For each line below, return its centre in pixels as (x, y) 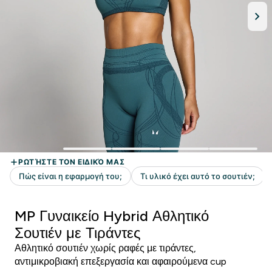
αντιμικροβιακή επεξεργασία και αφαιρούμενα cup (121, 261)
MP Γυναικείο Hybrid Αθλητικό (112, 216)
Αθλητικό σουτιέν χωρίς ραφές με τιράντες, (105, 248)
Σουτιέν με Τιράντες (78, 233)
